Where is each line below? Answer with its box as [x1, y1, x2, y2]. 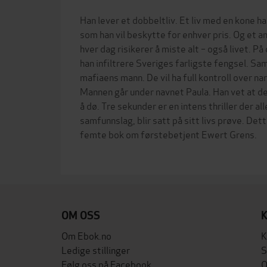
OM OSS [61, 209, 100, 222]
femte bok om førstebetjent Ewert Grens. [80, 127, 257, 141]
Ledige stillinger [61, 243, 130, 256]
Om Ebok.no [61, 228, 111, 242]
